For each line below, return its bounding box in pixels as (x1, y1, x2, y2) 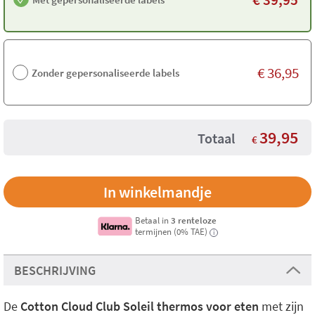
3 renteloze (171, 214, 217, 226)
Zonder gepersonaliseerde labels (32, 65, 179, 79)
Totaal (198, 129, 235, 147)
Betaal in (135, 214, 172, 226)
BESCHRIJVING (14, 262, 96, 278)
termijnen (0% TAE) (135, 226, 208, 237)
